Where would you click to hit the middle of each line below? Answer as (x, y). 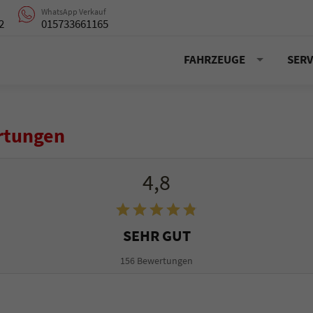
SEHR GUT (156, 235)
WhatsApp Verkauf (73, 11)
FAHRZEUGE (214, 60)
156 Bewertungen (156, 260)
